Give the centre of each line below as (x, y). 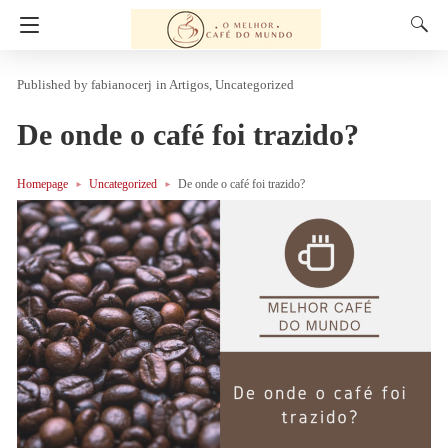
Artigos (189, 84)
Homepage (42, 184)
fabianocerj (121, 84)
